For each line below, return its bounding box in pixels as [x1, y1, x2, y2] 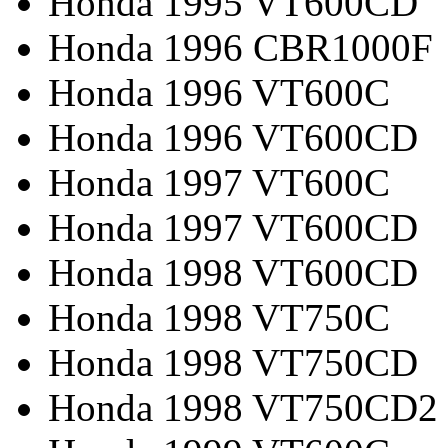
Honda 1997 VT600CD [48, 205, 418, 249]
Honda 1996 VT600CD [48, 115, 418, 159]
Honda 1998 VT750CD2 [48, 385, 438, 429]
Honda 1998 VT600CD [48, 250, 418, 294]
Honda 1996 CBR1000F [48, 25, 433, 69]
